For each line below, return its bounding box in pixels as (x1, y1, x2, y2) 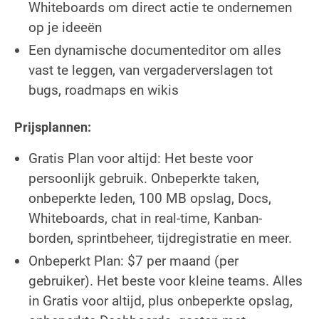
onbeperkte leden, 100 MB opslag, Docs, (28, 189, 271, 206)
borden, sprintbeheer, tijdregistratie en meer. (28, 229, 292, 246)
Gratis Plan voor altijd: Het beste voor (28, 150, 253, 167)
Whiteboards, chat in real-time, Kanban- (28, 209, 262, 226)
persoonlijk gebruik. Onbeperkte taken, (28, 169, 259, 187)
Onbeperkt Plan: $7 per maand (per (28, 252, 239, 269)
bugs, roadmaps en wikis (28, 81, 179, 98)
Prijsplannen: (14, 119, 91, 135)
